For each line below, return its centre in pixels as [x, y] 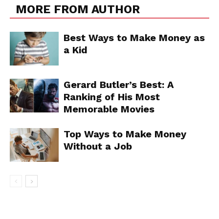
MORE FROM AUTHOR [78, 9]
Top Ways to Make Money [125, 134]
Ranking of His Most [112, 97]
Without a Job [98, 146]
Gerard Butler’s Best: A [119, 84]
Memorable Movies [109, 109]
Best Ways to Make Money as [134, 37]
